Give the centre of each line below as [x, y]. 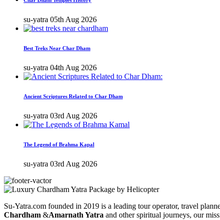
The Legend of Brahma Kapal [59, 144]
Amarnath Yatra [76, 215]
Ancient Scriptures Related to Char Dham [73, 96]
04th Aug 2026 [73, 67]
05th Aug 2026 [73, 19]
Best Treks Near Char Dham [57, 48]
